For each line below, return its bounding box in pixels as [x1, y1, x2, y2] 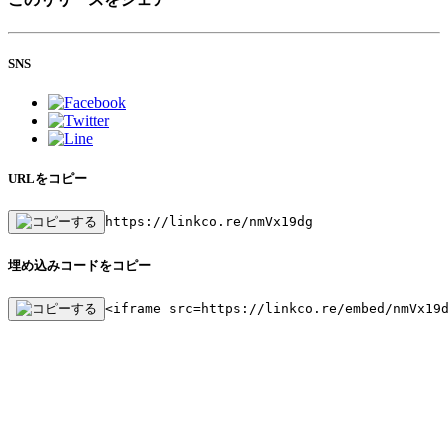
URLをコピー [8, 171, 87, 187]
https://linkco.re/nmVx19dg [105, 214, 313, 230]
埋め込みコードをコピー [8, 257, 151, 273]
